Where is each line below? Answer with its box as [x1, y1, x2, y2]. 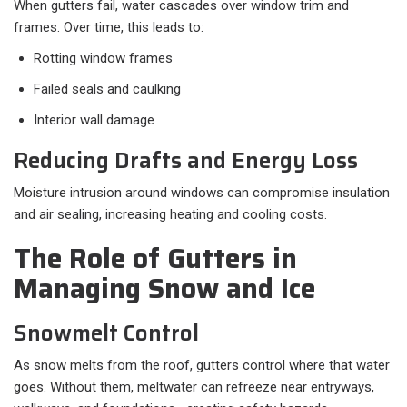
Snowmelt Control [14, 316, 199, 352]
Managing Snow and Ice [14, 267, 315, 311]
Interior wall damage [34, 112, 154, 129]
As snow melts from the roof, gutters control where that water [14, 357, 390, 374]
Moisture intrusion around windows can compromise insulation [14, 184, 390, 202]
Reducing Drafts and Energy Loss [14, 144, 358, 179]
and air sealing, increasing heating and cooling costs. [14, 206, 327, 223]
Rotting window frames [34, 50, 173, 67]
